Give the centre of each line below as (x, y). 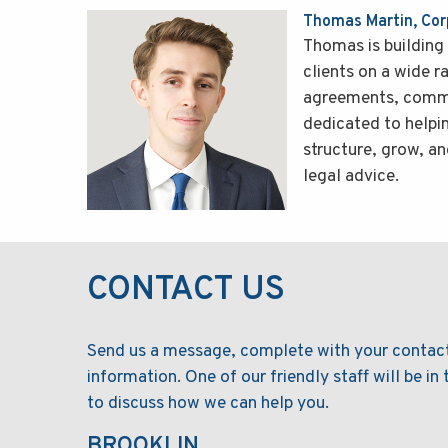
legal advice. (351, 176)
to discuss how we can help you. (208, 403)
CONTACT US (186, 290)
